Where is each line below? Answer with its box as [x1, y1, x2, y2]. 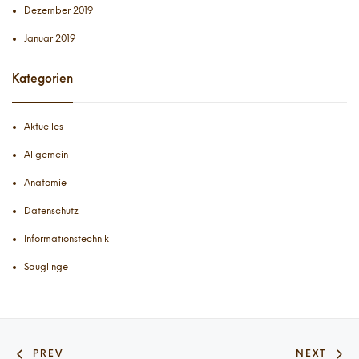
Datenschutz [24, 205, 79, 217]
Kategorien [12, 72, 73, 87]
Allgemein [24, 149, 68, 161]
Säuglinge [24, 261, 68, 273]
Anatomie [24, 177, 67, 189]
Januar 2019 [24, 32, 75, 44]
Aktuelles [24, 121, 63, 133]
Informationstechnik [24, 233, 109, 245]
